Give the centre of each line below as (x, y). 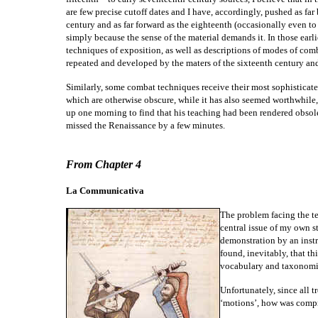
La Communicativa (105, 191)
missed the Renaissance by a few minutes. (146, 125)
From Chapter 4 (104, 164)
